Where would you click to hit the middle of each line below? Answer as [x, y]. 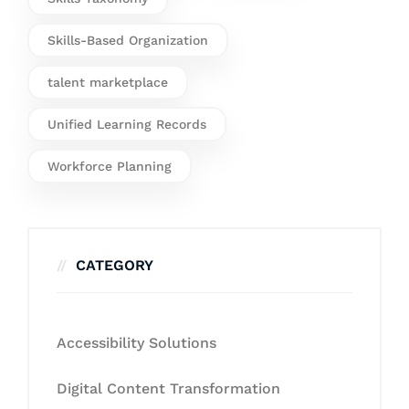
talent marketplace [108, 83]
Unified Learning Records [127, 125]
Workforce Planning [110, 167]
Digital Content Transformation [168, 389]
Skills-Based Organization [128, 41]
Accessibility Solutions [136, 343]
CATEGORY [115, 266]
